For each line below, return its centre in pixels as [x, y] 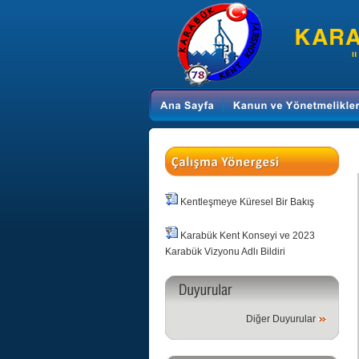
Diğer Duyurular [280, 319]
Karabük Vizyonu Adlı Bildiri [225, 252]
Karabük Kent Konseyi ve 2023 [247, 236]
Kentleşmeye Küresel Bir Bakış [247, 202]
